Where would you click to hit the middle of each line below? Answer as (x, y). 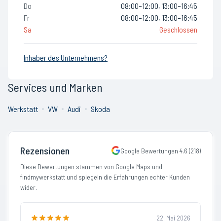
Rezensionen (45, 150)
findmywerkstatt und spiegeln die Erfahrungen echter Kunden (105, 177)
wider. (29, 187)
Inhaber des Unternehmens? (66, 57)
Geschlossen (178, 29)
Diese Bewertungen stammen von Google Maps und (91, 166)
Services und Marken (55, 87)
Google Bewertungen (150, 150)
